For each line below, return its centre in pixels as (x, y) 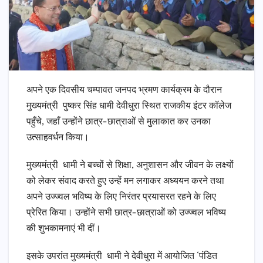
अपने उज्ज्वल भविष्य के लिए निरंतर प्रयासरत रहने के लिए (121, 197)
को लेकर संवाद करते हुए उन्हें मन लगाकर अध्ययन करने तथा (125, 181)
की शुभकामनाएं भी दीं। (64, 229)
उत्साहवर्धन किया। (58, 138)
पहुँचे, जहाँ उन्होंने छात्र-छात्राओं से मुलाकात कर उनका (119, 122)
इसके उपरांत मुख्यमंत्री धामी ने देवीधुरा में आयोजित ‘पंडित (122, 257)
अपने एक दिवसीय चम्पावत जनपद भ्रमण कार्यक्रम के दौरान (124, 90)
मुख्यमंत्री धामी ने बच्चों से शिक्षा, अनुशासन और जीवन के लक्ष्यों (130, 166)
